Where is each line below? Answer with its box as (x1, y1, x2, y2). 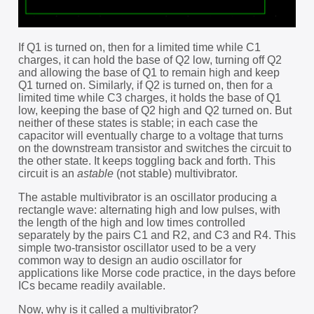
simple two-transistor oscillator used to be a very (18, 241, 256, 254)
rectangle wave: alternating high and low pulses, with (18, 203, 280, 216)
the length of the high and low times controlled (18, 216, 245, 228)
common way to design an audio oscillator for (18, 254, 242, 266)
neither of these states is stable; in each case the (18, 116, 258, 129)
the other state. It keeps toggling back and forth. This (18, 154, 275, 167)
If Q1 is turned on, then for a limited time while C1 (18, 41, 261, 53)
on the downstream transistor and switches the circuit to (18, 142, 292, 154)
